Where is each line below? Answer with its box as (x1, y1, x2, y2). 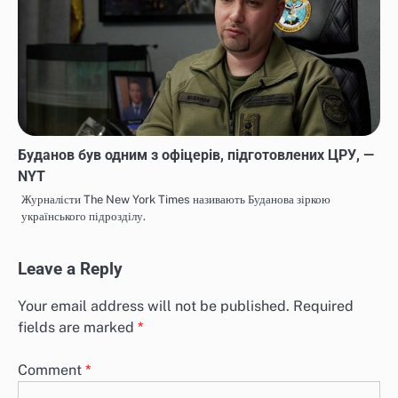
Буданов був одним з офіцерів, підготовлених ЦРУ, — (18, 147, 374, 164)
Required (293, 298, 354, 315)
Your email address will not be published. (18, 298, 290, 315)
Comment (18, 362, 85, 379)
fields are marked (18, 319, 138, 337)
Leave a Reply (18, 259, 123, 280)
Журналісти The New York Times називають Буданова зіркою (21, 193, 330, 207)
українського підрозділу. (21, 210, 146, 224)
